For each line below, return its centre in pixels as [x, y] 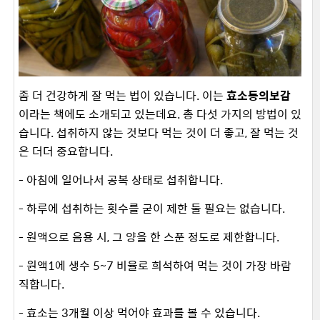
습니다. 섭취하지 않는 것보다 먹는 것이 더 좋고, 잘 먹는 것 [159, 132]
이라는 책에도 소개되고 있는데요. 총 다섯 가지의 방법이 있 [160, 114]
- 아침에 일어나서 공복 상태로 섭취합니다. [122, 179]
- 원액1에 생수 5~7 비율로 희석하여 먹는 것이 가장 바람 [155, 265]
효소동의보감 [259, 95]
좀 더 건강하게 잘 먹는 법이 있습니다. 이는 [122, 95]
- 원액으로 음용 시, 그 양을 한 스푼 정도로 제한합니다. [150, 236]
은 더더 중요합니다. [67, 151]
